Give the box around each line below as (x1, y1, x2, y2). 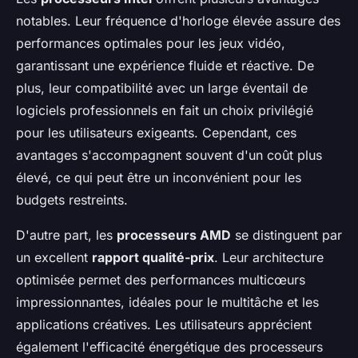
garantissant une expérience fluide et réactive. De (16, 57, 314, 74)
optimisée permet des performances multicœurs (16, 271, 305, 288)
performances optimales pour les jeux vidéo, (16, 34, 285, 51)
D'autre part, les (16, 226, 117, 243)
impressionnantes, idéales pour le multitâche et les (16, 293, 319, 310)
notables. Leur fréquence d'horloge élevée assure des (16, 12, 340, 29)
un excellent (16, 249, 92, 265)
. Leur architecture (214, 249, 324, 265)
